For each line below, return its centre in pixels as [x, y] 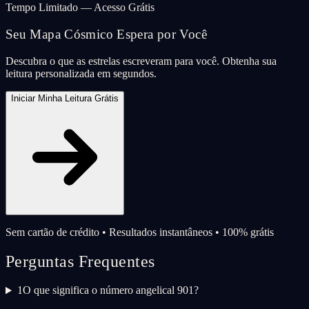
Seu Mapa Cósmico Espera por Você [106, 34]
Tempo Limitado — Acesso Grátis [80, 8]
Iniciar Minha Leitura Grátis [65, 98]
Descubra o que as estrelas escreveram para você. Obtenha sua [141, 61]
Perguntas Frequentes [80, 261]
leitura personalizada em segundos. [81, 73]
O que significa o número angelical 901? [110, 290]
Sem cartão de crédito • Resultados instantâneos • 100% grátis [140, 232]
